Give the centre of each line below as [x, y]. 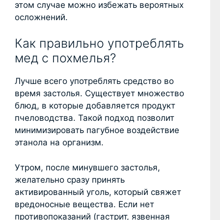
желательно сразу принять [70, 179]
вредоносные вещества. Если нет [84, 204]
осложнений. [41, 17]
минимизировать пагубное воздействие [97, 130]
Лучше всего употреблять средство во [94, 81]
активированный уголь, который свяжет [98, 192]
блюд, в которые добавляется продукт [95, 106]
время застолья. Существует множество [99, 94]
